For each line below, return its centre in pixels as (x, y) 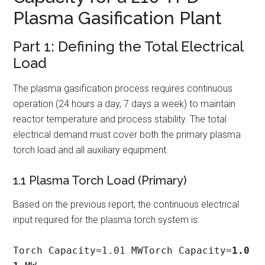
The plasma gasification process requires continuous (123, 88)
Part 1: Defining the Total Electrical (128, 46)
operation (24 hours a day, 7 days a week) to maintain (125, 104)
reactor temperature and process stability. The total (120, 119)
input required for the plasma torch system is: (106, 219)
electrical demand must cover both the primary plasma (127, 134)
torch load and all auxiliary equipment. (91, 150)
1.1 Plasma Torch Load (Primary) (100, 180)
